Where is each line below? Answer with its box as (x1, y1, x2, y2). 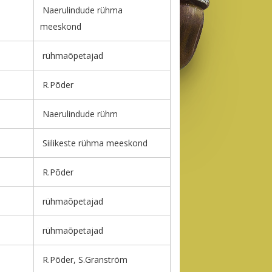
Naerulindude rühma (40, 4, 123, 16)
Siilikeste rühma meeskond (40, 137, 148, 149)
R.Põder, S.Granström (40, 254, 127, 266)
